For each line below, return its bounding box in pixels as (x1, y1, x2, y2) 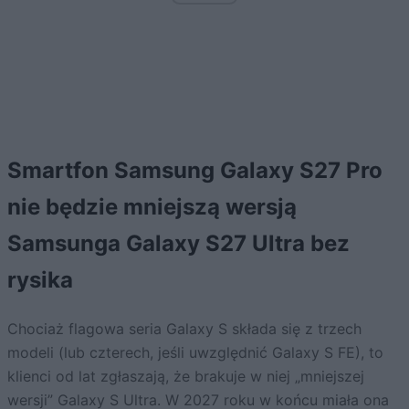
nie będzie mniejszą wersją (7, 194, 297, 221)
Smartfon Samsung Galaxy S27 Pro (7, 157, 383, 184)
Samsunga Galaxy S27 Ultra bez (7, 230, 350, 257)
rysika (7, 267, 73, 294)
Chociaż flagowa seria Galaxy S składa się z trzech (7, 320, 362, 339)
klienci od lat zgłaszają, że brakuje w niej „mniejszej (7, 367, 364, 386)
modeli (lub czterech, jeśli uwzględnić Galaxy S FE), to (7, 343, 383, 362)
